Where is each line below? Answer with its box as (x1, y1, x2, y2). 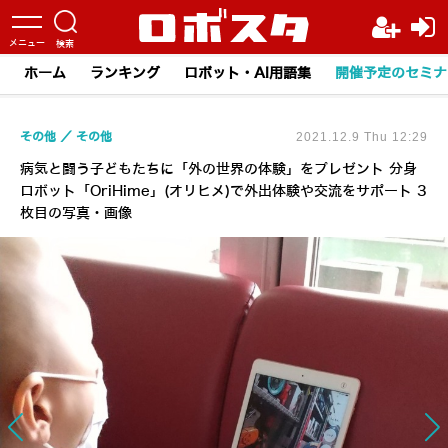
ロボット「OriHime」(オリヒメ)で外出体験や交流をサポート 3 (20, 184, 427, 199)
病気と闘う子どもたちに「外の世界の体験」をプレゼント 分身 (20, 162, 417, 177)
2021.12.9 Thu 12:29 (296, 130, 428, 144)
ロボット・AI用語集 (184, 66, 311, 81)
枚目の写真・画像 (20, 206, 132, 221)
